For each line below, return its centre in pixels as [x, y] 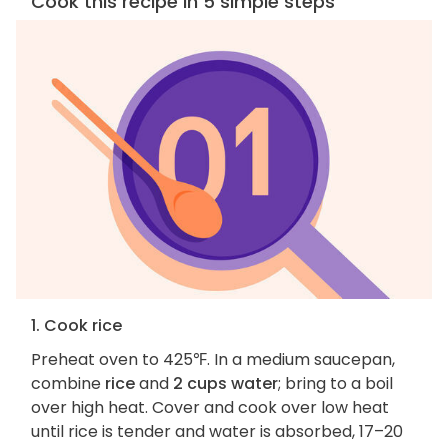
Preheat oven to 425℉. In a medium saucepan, [213, 360]
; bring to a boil [335, 384]
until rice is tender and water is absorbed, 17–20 [217, 432]
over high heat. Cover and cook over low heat [210, 408]
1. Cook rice [76, 326]
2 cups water [225, 384]
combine [68, 384]
